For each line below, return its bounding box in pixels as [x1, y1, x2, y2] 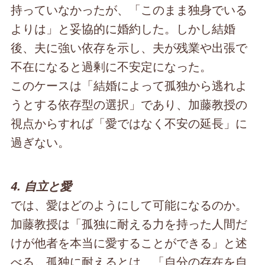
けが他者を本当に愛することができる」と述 [11, 234, 248, 251]
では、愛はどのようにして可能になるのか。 [11, 196, 248, 214]
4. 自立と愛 [11, 177, 72, 195]
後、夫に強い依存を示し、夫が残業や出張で [11, 38, 248, 56]
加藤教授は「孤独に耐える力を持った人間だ [11, 215, 248, 232]
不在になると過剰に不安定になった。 [11, 57, 212, 75]
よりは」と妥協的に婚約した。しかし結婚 [11, 20, 236, 37]
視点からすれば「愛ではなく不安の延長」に [11, 114, 248, 132]
